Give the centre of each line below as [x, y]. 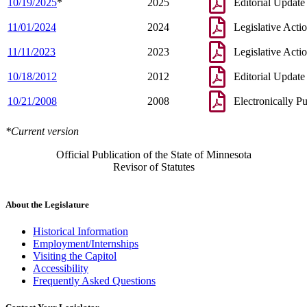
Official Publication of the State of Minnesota [153, 154]
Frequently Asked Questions [94, 281]
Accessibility [61, 269]
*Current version [42, 131]
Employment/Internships [86, 244]
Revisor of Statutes [153, 167]
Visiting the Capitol [75, 256]
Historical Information [81, 232]
